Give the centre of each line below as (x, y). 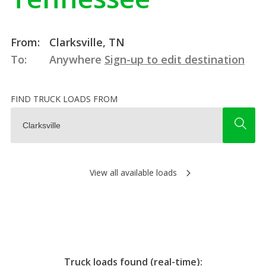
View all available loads (133, 172)
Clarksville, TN (85, 42)
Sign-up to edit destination (174, 59)
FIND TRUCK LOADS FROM (64, 99)
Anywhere (75, 59)
